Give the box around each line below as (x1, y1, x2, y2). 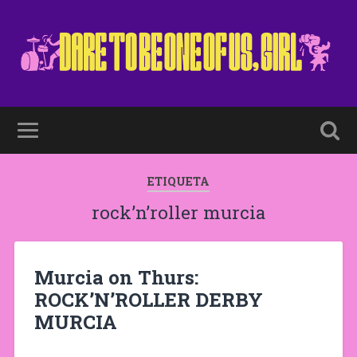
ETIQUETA (147, 174, 210, 189)
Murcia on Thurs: (33, 264, 198, 290)
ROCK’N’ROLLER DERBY (33, 286, 263, 312)
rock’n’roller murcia (92, 201, 265, 224)
